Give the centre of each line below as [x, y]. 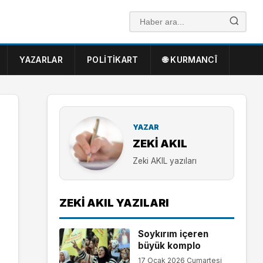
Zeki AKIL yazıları [165, 161]
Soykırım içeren [173, 234]
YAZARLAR [41, 60]
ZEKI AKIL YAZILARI [114, 203]
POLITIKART [113, 60]
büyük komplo [169, 245]
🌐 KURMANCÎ [190, 60]
